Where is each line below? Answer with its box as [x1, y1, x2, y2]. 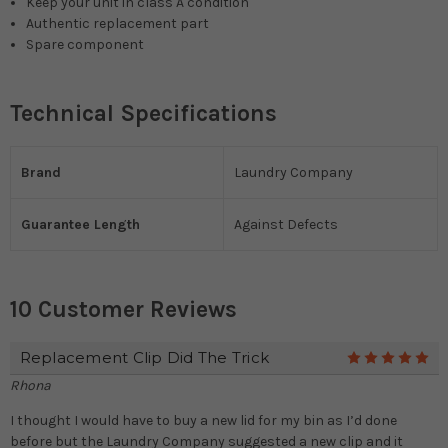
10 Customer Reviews [10, 295, 237, 323]
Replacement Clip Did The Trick [19, 347, 269, 367]
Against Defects [234, 215, 338, 233]
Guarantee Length [21, 215, 140, 233]
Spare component [26, 35, 145, 53]
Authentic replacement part [26, 14, 210, 32]
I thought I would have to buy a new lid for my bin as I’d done [9, 411, 397, 429]
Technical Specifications [10, 99, 277, 127]
